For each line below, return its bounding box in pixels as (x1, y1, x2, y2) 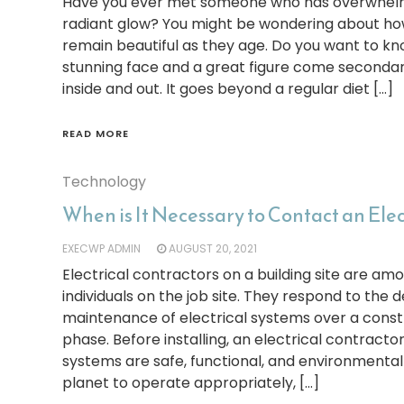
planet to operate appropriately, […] (61, 372, 319, 393)
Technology (61, 171, 146, 192)
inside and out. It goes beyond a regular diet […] (61, 78, 393, 99)
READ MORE (61, 126, 129, 141)
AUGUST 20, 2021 (168, 241, 257, 256)
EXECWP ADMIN (61, 241, 141, 256)
